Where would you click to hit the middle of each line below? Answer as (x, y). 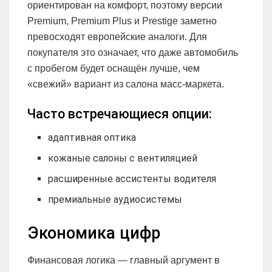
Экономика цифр (94, 233)
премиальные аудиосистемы (115, 199)
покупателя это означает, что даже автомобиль (133, 52)
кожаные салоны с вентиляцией (123, 158)
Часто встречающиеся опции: (120, 114)
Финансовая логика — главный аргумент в (124, 260)
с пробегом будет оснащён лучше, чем (114, 68)
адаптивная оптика (92, 137)
